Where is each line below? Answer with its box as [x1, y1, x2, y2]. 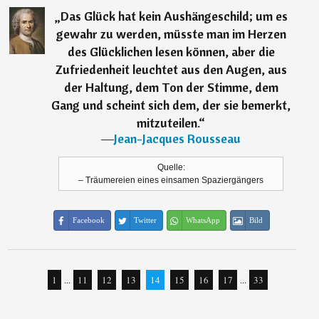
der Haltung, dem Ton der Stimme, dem [63, 79, 278, 95]
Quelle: [157, 162, 185, 172]
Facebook [72, 216, 105, 224]
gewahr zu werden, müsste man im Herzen [56, 26, 286, 42]
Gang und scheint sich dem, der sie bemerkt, [51, 97, 291, 113]
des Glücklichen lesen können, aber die [67, 43, 275, 60]
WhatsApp [185, 216, 220, 224]
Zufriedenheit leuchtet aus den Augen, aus [55, 61, 287, 78]
